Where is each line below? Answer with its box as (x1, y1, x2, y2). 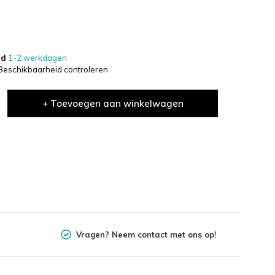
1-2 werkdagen (6, 52, 67, 63)
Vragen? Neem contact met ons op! (76, 229, 216, 239)
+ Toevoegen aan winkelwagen (42, 97, 184, 109)
